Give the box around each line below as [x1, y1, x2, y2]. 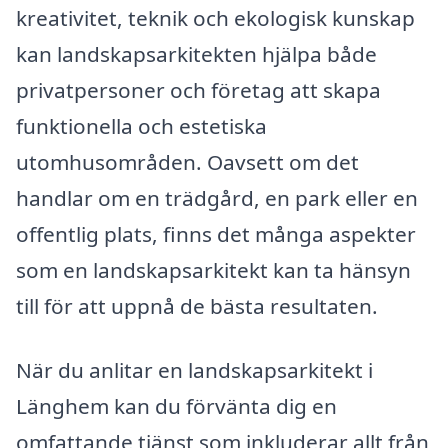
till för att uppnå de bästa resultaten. [16, 291, 378, 320]
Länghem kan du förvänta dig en [16, 391, 337, 420]
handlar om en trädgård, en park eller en [16, 183, 418, 212]
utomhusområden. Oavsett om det [16, 147, 359, 176]
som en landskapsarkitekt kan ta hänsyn [16, 255, 411, 284]
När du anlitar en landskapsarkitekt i [16, 355, 373, 384]
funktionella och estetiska [16, 111, 267, 140]
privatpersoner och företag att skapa [16, 75, 381, 104]
